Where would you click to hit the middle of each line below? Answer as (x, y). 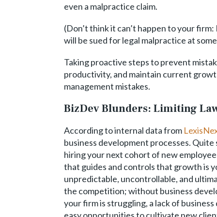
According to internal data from (124, 130)
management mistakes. (107, 86)
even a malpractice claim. (111, 6)
